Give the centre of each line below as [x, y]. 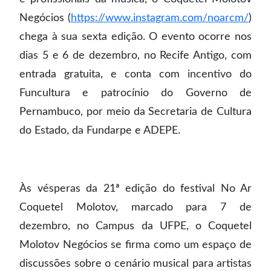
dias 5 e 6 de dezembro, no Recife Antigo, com [135, 55]
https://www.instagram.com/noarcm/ [160, 18]
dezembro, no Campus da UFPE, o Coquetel [135, 226]
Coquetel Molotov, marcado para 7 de [135, 207]
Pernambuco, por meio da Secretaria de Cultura [135, 112]
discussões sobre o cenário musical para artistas [135, 263]
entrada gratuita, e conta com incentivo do [135, 74]
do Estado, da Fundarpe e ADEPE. [100, 130]
